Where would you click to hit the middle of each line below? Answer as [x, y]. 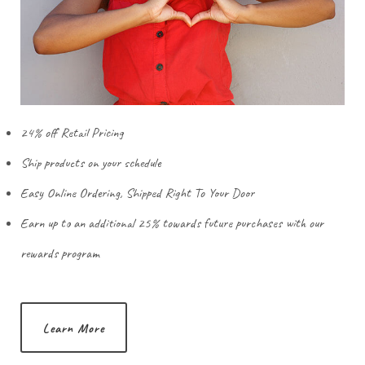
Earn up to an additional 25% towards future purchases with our [172, 223]
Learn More [74, 329]
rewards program [59, 253]
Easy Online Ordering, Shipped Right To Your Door [137, 193]
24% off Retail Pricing [72, 133]
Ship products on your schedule [90, 163]
